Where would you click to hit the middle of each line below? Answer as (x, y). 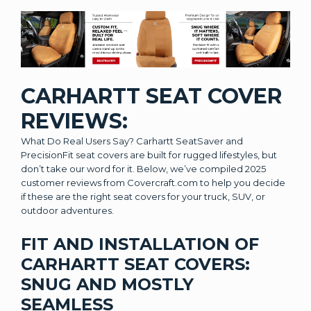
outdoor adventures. (67, 210)
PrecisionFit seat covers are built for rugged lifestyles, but (149, 154)
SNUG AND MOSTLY (107, 284)
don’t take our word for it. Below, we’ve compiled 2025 (143, 168)
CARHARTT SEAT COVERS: (135, 264)
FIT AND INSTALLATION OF (140, 244)
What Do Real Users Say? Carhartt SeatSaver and (132, 141)
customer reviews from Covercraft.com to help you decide (153, 182)
